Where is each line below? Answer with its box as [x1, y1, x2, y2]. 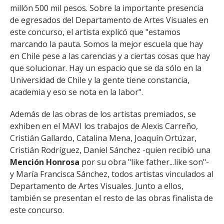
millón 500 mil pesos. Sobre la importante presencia [10, 2, 203, 13]
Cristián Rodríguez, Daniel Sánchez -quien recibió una [10, 144, 210, 155]
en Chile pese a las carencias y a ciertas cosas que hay [10, 50, 210, 61]
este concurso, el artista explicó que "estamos [10, 26, 180, 37]
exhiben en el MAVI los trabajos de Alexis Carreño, [10, 120, 198, 131]
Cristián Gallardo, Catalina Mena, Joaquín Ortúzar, [10, 132, 196, 143]
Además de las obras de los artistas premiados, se [10, 108, 196, 119]
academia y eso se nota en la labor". [10, 86, 143, 97]
